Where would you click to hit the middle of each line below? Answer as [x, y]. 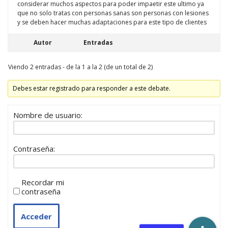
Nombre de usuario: [48, 115]
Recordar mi [43, 182]
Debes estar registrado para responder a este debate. [92, 88]
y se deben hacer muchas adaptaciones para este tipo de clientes [112, 22]
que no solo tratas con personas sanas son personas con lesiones [113, 13]
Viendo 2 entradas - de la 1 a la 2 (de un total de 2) [80, 67]
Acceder [36, 216]
